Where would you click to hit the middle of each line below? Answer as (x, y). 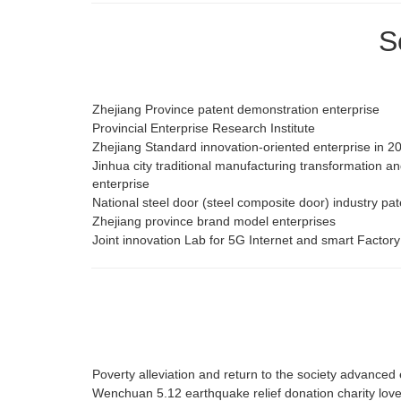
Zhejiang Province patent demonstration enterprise (236, 110)
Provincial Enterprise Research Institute (204, 128)
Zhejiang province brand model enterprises (214, 222)
